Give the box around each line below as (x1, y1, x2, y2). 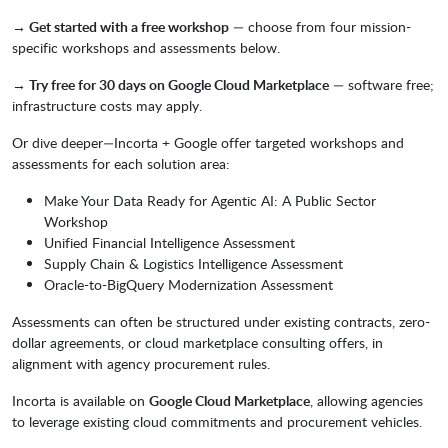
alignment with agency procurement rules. (12, 354, 270, 374)
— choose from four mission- (229, 17, 411, 37)
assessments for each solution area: (12, 154, 230, 174)
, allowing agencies (310, 391, 423, 411)
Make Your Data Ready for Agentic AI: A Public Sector (44, 191, 376, 211)
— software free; (329, 75, 434, 95)
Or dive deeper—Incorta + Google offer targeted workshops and (12, 133, 404, 153)
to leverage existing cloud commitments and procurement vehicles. (12, 412, 422, 432)
